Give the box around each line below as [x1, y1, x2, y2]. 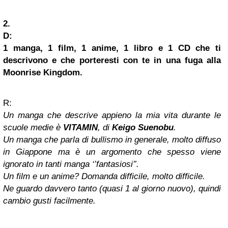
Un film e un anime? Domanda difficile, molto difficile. [3, 172, 205, 182]
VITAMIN [63, 123, 98, 133]
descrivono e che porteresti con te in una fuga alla [3, 55, 221, 66]
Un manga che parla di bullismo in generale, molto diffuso [3, 135, 221, 145]
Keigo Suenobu [112, 123, 174, 133]
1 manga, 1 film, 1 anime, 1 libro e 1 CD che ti [3, 43, 221, 53]
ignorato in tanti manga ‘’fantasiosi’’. [3, 159, 139, 169]
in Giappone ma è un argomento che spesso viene [3, 147, 221, 157]
